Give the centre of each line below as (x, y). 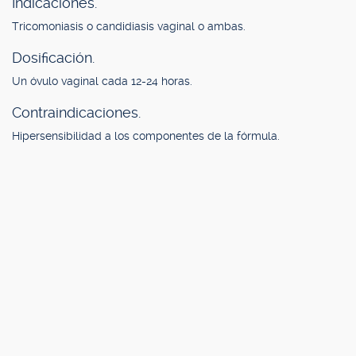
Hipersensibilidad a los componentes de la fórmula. (146, 136)
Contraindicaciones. (76, 112)
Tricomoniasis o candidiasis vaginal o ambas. (129, 26)
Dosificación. (53, 58)
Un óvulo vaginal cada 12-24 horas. (102, 81)
